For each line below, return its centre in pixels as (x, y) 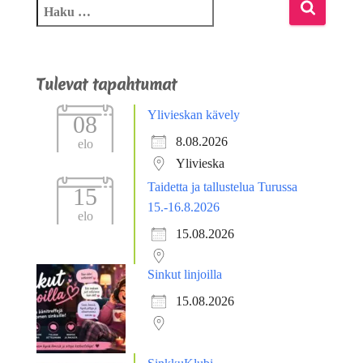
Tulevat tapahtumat (107, 84)
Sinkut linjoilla (185, 274)
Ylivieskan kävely (194, 114)
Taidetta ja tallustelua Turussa (222, 186)
